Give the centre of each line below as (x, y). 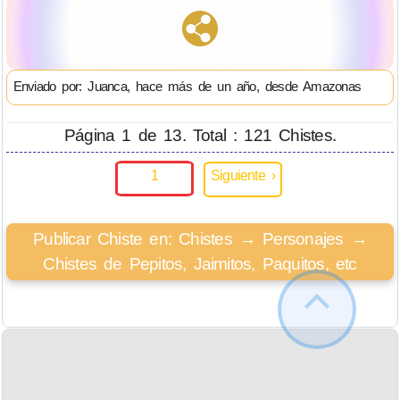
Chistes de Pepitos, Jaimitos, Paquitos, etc (200, 264)
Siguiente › (243, 175)
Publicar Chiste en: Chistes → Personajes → (200, 239)
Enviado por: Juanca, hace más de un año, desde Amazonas (187, 87)
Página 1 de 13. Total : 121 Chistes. (200, 135)
